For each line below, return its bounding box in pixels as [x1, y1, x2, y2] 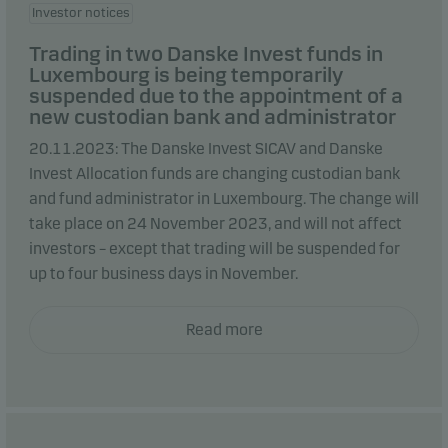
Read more [185, 320, 263, 339]
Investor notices [32, 5, 130, 21]
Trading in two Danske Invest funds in [29, 41, 383, 67]
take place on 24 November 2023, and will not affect [29, 214, 402, 233]
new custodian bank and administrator [29, 104, 396, 130]
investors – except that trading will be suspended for [29, 239, 400, 258]
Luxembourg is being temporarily [29, 62, 343, 88]
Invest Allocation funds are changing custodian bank [29, 164, 400, 183]
